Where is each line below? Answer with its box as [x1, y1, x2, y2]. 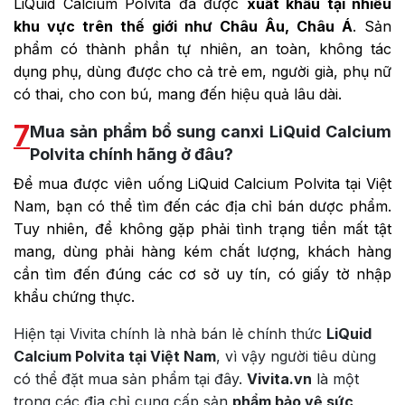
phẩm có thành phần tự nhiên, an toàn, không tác [14, 40, 391, 59]
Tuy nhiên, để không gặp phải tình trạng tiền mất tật [14, 220, 391, 239]
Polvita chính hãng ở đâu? [30, 145, 237, 165]
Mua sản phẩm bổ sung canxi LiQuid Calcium [30, 122, 391, 142]
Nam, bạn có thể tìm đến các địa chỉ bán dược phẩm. [14, 197, 391, 216]
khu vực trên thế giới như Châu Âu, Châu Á [14, 17, 353, 36]
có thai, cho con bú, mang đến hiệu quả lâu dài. [14, 85, 342, 104]
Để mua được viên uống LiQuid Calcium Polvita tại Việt [14, 174, 391, 193]
